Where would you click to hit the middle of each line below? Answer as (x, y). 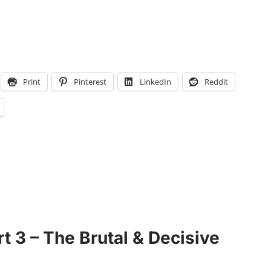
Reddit (216, 82)
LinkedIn (155, 82)
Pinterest (90, 82)
